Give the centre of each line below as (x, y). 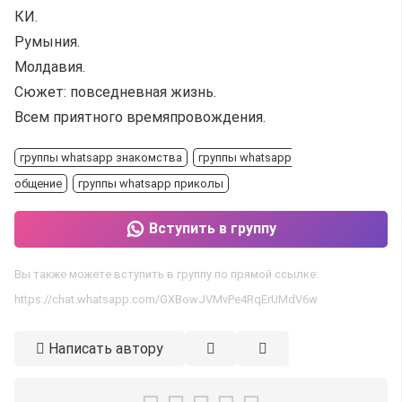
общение (38, 184)
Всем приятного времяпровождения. (140, 117)
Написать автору (106, 348)
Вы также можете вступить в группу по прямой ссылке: (166, 274)
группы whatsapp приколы (151, 184)
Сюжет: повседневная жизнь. (115, 92)
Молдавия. (50, 67)
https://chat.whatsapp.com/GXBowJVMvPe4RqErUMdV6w (166, 299)
